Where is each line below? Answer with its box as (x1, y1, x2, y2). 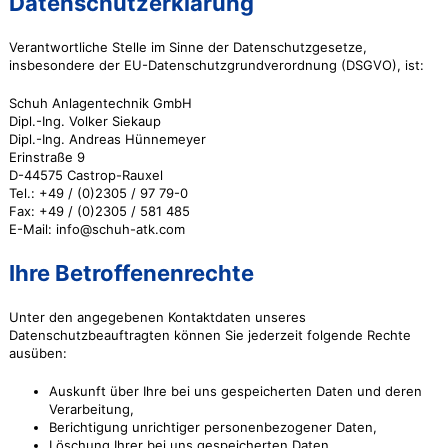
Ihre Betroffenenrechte (8, 260, 254, 286)
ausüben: (8, 345, 67, 361)
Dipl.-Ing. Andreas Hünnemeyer (8, 131, 206, 147)
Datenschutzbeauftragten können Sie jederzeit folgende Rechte (8, 327, 411, 343)
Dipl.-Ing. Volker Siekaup (8, 113, 161, 129)
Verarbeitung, (48, 401, 134, 417)
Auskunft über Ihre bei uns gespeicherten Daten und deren (48, 383, 422, 399)
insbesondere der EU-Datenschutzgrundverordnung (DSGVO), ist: (8, 57, 424, 73)
